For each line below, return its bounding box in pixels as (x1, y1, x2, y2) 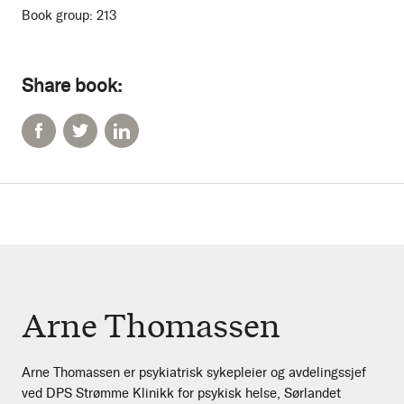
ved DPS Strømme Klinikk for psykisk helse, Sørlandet (22, 384, 341, 401)
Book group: (22, 6, 93, 23)
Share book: (22, 73, 122, 96)
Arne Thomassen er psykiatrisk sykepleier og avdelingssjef (22, 363, 366, 381)
